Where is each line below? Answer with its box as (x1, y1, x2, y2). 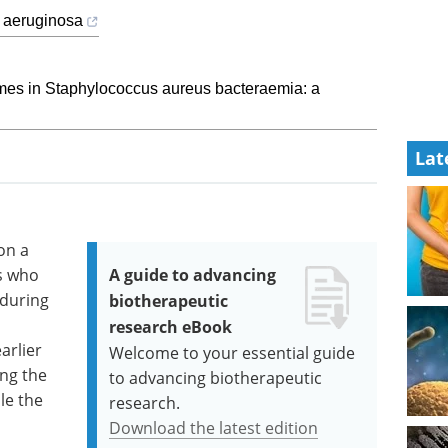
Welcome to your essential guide (109, 342, 356, 363)
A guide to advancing (109, 264, 277, 286)
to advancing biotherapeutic (109, 367, 323, 388)
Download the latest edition (109, 417, 319, 438)
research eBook (109, 316, 233, 338)
